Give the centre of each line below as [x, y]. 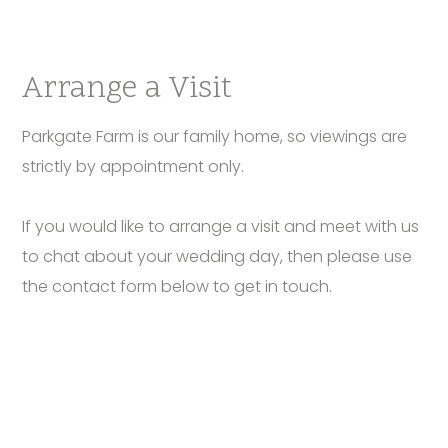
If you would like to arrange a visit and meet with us [221, 226]
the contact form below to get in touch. [177, 286]
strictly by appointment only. [133, 166]
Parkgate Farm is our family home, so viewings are [215, 136]
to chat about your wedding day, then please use [217, 256]
